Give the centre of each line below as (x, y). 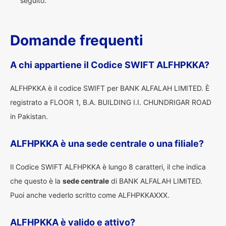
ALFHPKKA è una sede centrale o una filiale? (107, 144)
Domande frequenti (77, 40)
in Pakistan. (29, 116)
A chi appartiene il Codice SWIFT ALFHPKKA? (110, 65)
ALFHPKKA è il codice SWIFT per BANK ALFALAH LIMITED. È (110, 88)
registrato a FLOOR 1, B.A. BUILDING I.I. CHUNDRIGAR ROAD (111, 102)
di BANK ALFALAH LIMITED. (156, 181)
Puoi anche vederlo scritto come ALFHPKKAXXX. (90, 195)
